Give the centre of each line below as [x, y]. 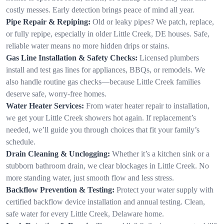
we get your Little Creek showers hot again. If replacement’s [101, 117]
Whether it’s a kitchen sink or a [161, 153]
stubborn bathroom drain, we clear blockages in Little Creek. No [107, 165]
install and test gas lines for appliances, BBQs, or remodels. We [105, 69]
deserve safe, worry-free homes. [56, 93]
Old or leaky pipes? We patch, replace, [153, 21]
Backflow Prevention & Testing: [60, 189]
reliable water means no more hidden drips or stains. [88, 45]
